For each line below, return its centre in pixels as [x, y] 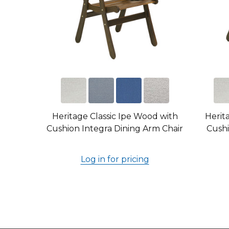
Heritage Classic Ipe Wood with [115, 116]
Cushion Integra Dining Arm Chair [115, 129]
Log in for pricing [115, 159]
